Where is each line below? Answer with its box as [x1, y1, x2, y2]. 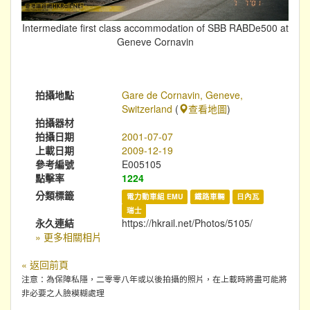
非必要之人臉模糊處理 [21, 286, 104, 299]
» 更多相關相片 [35, 230, 102, 244]
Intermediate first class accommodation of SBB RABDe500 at [21, 21, 289, 35]
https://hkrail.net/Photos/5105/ [122, 216, 253, 230]
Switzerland [122, 102, 173, 116]
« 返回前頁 [21, 257, 69, 272]
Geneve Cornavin [116, 35, 194, 49]
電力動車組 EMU [126, 191, 183, 202]
